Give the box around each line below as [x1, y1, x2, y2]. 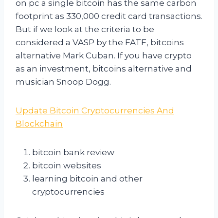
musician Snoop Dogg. [16, 77, 111, 87]
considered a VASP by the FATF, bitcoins [16, 37, 184, 48]
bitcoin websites [32, 161, 101, 171]
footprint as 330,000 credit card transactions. [16, 11, 202, 21]
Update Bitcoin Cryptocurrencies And [16, 106, 174, 116]
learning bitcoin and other [32, 174, 143, 184]
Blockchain [16, 119, 63, 129]
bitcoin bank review [32, 147, 114, 158]
